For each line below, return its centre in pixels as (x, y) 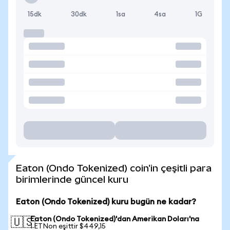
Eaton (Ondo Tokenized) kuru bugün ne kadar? (106, 202)
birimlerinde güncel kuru (72, 179)
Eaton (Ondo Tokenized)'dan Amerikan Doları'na (115, 219)
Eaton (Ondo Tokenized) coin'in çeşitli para (114, 168)
